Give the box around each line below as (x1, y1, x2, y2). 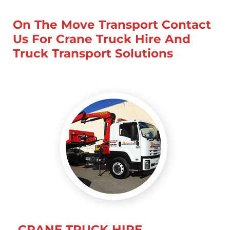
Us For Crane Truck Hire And (13, 31, 190, 46)
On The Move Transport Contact (13, 17, 211, 32)
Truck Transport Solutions (13, 46, 173, 61)
